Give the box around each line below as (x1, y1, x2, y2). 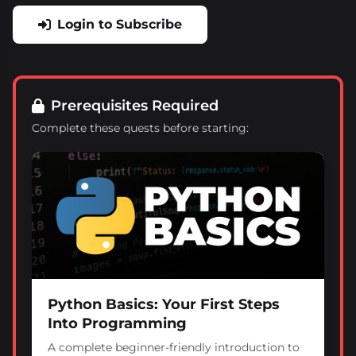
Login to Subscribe (57, 17, 182, 32)
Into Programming (48, 315, 187, 332)
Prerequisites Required (51, 97, 219, 114)
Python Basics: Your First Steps (48, 296, 280, 313)
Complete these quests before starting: (32, 121, 249, 135)
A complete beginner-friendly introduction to (48, 340, 300, 354)
